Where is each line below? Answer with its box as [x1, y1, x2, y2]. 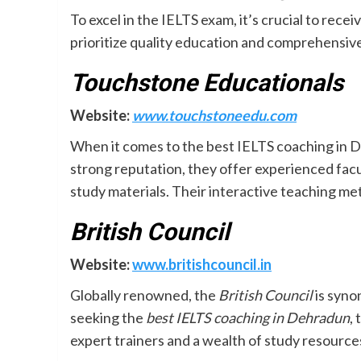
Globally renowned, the [70, 286, 218, 304]
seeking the [70, 309, 146, 326]
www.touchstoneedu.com [132, 106, 297, 124]
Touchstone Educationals [70, 68, 343, 97]
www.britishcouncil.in [132, 255, 272, 273]
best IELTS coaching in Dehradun [146, 309, 350, 326]
